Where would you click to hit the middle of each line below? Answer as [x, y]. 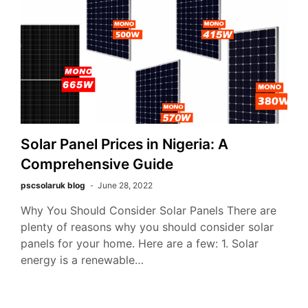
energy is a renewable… [82, 260]
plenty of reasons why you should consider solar [147, 227]
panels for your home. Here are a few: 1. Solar [140, 244]
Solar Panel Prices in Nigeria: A [124, 144]
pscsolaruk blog [53, 186]
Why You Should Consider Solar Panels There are [148, 211]
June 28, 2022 [125, 186]
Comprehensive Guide [97, 164]
